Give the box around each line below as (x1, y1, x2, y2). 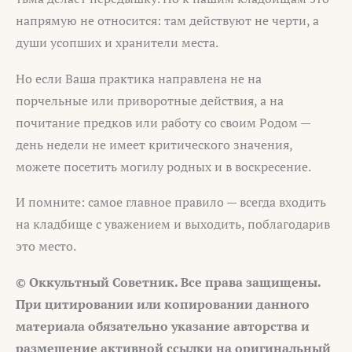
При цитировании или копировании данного (16, 295, 310, 313)
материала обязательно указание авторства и (16, 317, 310, 335)
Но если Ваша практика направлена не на (16, 69, 262, 87)
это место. (16, 237, 76, 255)
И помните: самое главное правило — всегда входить (16, 193, 326, 211)
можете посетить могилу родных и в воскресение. (16, 157, 311, 175)
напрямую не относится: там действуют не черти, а (16, 12, 319, 30)
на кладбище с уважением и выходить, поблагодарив (16, 215, 330, 233)
